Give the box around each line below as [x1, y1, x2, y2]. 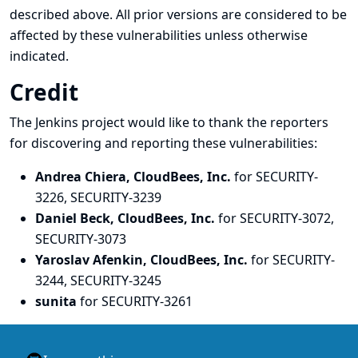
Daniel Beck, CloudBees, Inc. [35, 209, 218, 227]
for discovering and [10, 134, 131, 152]
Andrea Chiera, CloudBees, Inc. [35, 168, 234, 185]
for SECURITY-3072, [218, 209, 334, 227]
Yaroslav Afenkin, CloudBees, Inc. [35, 251, 251, 268]
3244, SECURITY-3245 [35, 272, 161, 289]
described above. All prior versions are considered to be [10, 6, 347, 23]
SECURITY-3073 [35, 230, 126, 248]
